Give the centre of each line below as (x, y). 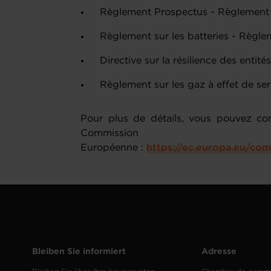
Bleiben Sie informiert (79, 251)
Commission (110, 133)
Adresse (219, 251)
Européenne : (114, 148)
